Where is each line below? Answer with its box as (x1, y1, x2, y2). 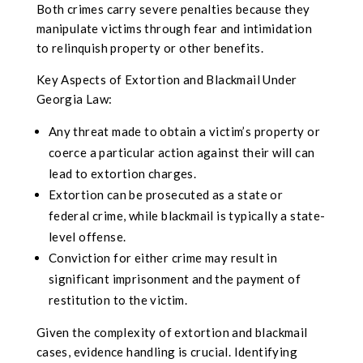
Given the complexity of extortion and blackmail (36, 325, 308, 340)
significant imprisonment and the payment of (48, 271, 301, 287)
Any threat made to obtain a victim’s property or (48, 124, 320, 139)
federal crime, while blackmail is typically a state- (48, 208, 326, 224)
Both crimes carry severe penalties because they (36, 2, 310, 17)
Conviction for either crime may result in (48, 250, 278, 266)
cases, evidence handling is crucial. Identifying (36, 344, 297, 360)
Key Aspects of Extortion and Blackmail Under (36, 72, 297, 88)
